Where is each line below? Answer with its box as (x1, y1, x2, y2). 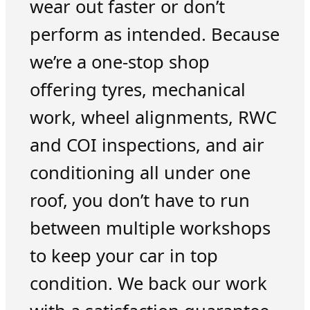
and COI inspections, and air (29, 133, 264, 158)
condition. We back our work (29, 271, 267, 296)
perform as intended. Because (29, 22, 280, 47)
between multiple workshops (29, 216, 271, 241)
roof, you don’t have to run (29, 188, 250, 213)
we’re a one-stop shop (29, 50, 210, 75)
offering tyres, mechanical (29, 77, 246, 102)
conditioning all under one (29, 161, 250, 185)
